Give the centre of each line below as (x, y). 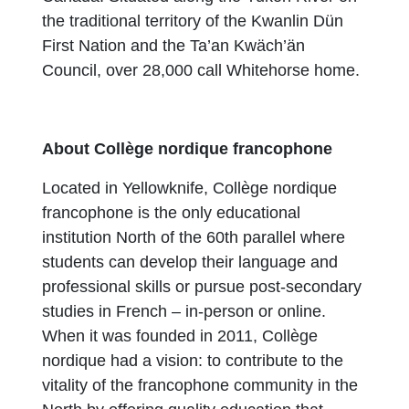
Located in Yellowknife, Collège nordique (190, 188)
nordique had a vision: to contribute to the (193, 361)
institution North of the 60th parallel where (194, 237)
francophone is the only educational (172, 213)
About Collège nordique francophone (188, 149)
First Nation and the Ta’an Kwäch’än (174, 46)
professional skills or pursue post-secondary (202, 287)
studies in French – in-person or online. (184, 311)
